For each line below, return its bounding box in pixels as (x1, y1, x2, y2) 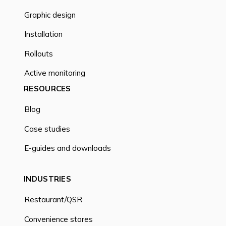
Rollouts (24, 48, 53, 59)
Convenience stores (24, 214, 93, 224)
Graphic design (24, 10, 76, 20)
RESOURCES (24, 84, 71, 94)
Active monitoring (24, 68, 85, 78)
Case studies (24, 124, 70, 134)
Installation (24, 29, 63, 39)
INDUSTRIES (24, 174, 71, 184)
